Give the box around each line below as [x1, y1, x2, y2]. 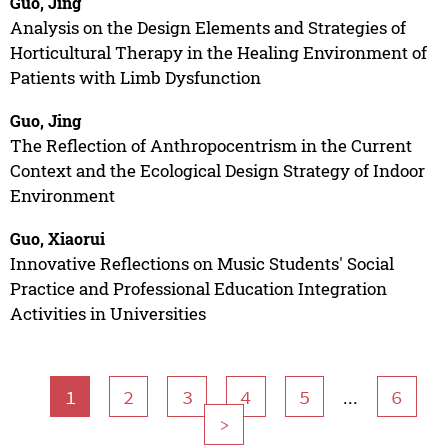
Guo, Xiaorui [9, 227, 105, 249]
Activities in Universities [9, 301, 206, 325]
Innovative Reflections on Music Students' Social [9, 251, 394, 275]
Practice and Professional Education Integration [9, 276, 387, 300]
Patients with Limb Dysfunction [9, 65, 261, 89]
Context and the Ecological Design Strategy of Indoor [9, 158, 425, 182]
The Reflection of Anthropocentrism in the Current [9, 133, 412, 157]
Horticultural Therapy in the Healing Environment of [9, 40, 427, 64]
